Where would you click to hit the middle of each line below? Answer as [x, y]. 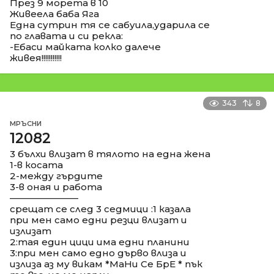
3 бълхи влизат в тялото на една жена [110, 154]
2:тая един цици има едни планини [100, 242]
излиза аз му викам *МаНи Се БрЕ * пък [106, 264]
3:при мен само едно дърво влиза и [98, 253]
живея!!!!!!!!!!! [36, 57]
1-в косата [36, 165]
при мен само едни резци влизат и [98, 220]
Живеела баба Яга [54, 13]
